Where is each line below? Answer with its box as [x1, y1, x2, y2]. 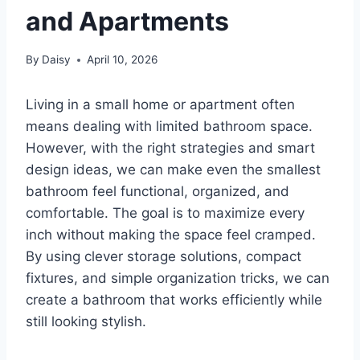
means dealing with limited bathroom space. [26, 118, 313, 135]
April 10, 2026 [87, 53, 158, 67]
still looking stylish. [26, 313, 146, 330]
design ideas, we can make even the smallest [26, 162, 321, 178]
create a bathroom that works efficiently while [26, 292, 322, 309]
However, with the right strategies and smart [26, 140, 315, 157]
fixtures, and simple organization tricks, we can [26, 270, 329, 287]
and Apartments [26, 5, 229, 37]
